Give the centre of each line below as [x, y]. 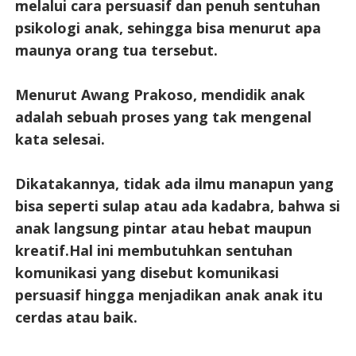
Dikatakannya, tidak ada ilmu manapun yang [174, 183]
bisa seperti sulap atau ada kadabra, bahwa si [177, 205]
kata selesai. [60, 139]
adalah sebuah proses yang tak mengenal [163, 116]
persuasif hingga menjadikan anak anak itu [168, 294]
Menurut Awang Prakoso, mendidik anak [160, 94]
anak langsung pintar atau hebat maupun [163, 228]
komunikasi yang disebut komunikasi [147, 272]
